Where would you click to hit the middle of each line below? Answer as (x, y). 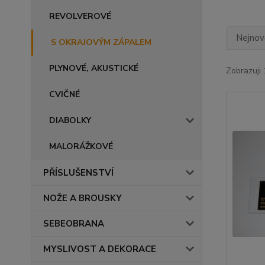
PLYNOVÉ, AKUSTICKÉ (94, 68)
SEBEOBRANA (74, 224)
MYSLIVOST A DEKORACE (100, 249)
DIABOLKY (70, 120)
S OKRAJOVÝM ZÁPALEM (101, 42)
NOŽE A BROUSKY (83, 198)
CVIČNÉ (64, 94)
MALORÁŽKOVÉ (81, 146)
